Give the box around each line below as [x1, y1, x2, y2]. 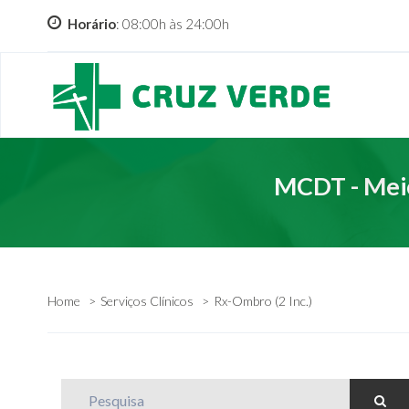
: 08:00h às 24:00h [116, 16, 229, 32]
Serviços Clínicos [100, 292, 194, 309]
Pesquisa [60, 377, 118, 396]
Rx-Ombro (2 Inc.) [214, 292, 312, 309]
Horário [68, 16, 116, 32]
